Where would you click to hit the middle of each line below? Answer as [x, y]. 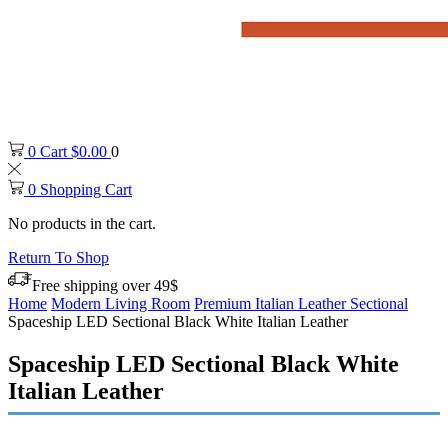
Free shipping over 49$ [105, 286]
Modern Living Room [120, 304]
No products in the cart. [82, 224]
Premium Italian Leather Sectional [301, 304]
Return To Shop [58, 258]
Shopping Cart [86, 190]
